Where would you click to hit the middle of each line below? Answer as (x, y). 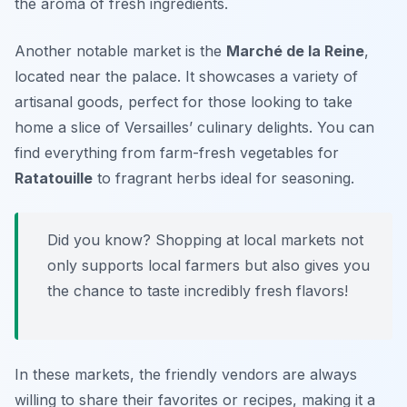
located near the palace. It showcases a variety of (186, 77)
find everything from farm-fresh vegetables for (177, 153)
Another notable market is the (120, 51)
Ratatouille (54, 179)
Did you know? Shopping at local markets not (205, 240)
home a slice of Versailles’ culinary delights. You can (194, 128)
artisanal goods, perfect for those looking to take (184, 102)
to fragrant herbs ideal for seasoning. (223, 179)
